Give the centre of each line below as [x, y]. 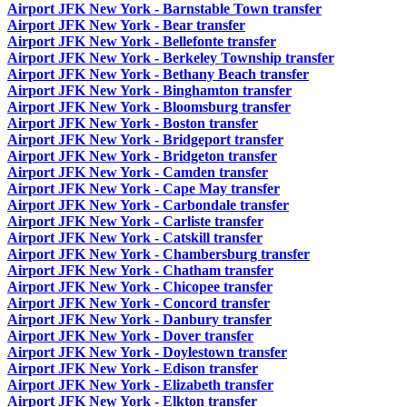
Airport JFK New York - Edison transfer [133, 369]
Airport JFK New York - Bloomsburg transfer [149, 107]
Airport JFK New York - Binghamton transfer [149, 91]
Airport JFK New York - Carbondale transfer [148, 205]
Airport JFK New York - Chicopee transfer [140, 287]
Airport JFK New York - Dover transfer [130, 336]
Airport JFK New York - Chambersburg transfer [159, 254]
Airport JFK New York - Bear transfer [126, 25]
